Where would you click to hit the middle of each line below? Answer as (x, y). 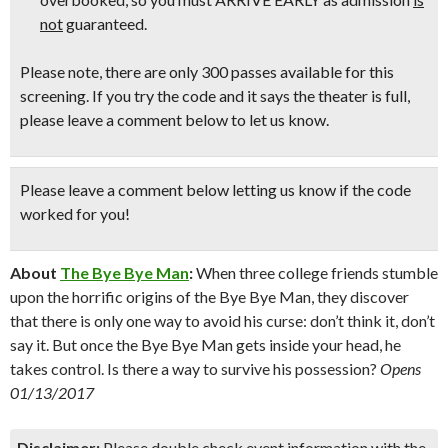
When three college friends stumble (315, 272)
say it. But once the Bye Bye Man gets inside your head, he (205, 344)
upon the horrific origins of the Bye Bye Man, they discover (209, 296)
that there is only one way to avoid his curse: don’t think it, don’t (222, 320)
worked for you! (75, 213)
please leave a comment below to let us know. (174, 119)
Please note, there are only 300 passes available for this (207, 71)
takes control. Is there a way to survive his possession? (193, 368)
